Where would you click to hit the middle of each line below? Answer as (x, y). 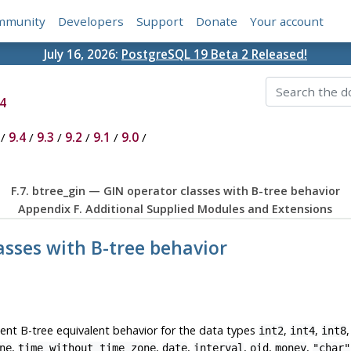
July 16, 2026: (83, 54)
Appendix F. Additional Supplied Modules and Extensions (175, 209)
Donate (217, 22)
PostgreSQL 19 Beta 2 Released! (214, 54)
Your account (287, 22)
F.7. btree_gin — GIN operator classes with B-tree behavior (175, 191)
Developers (91, 22)
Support (160, 22)
